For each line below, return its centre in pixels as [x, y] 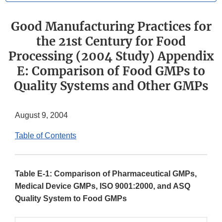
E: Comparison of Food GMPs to [111, 71]
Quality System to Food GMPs [71, 199]
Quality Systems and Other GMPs [111, 86]
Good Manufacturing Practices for [111, 27]
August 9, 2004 [41, 115]
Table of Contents [46, 136]
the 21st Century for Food [111, 42]
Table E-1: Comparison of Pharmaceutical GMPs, [106, 174]
